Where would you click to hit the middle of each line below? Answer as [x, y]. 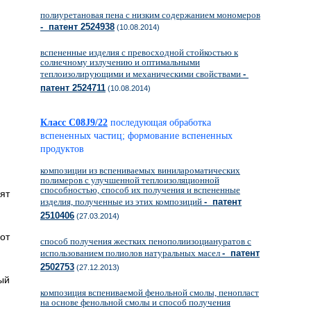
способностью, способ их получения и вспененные [140, 190]
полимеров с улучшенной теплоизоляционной [130, 180]
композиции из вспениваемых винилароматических [140, 170]
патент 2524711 [73, 88]
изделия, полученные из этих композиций [122, 202]
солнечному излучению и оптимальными [120, 62]
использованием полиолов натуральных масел [131, 253]
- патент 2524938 [77, 27]
